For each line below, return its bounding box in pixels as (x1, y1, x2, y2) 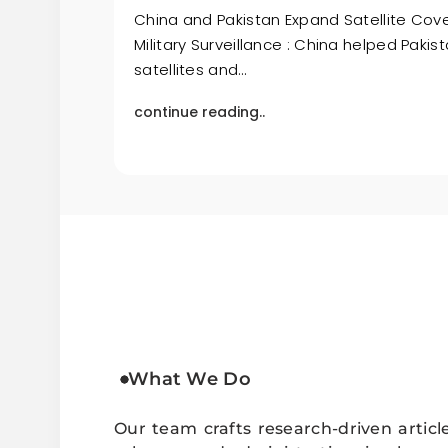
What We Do (128, 368, 251, 391)
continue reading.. (134, 101, 265, 122)
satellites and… (134, 58, 247, 80)
